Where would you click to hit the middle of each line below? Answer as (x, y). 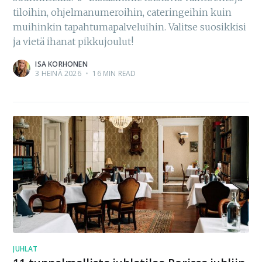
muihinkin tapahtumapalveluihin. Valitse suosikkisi (130, 27)
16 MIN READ (113, 74)
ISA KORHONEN (61, 64)
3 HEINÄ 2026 (58, 74)
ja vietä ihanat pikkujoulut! (73, 42)
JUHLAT (25, 249)
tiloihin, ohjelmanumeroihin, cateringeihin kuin (123, 13)
